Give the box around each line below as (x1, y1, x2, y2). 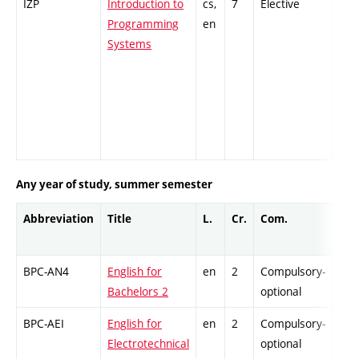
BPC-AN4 (23, 263, 69, 279)
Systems (107, 36, 151, 52)
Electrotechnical (107, 335, 189, 351)
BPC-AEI (23, 315, 64, 331)
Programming (107, 16, 179, 32)
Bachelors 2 (107, 283, 168, 299)
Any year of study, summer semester (16, 176, 212, 192)
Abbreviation (23, 211, 94, 226)
